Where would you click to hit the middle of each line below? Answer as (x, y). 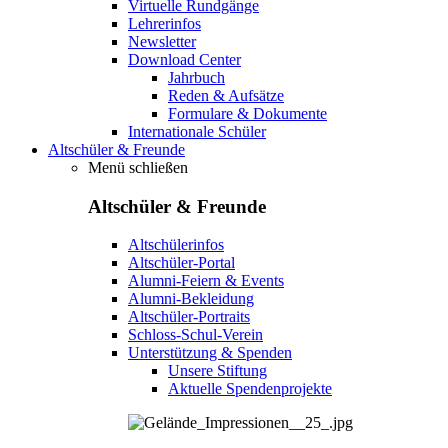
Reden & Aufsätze (226, 95)
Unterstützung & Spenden (210, 353)
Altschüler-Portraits (189, 317)
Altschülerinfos (176, 245)
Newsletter (162, 41)
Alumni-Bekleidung (191, 299)
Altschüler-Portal (181, 263)
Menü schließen (138, 167)
